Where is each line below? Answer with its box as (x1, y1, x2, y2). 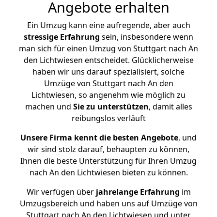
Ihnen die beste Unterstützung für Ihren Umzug (20, 155, 197, 166)
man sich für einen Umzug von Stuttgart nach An (19, 43, 198, 54)
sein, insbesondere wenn (100, 31, 193, 42)
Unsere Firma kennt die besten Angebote (20, 132, 178, 143)
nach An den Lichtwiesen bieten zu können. (29, 167, 188, 178)
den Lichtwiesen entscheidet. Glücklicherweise (23, 55, 194, 65)
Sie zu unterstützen (73, 101, 149, 112)
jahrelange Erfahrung (93, 186, 180, 197)
